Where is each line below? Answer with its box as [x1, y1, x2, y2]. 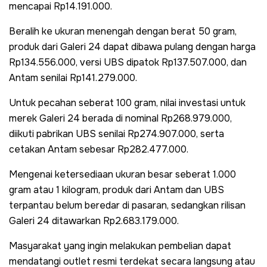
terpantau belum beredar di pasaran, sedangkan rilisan [9, 198, 246, 212]
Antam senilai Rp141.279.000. [9, 71, 137, 84]
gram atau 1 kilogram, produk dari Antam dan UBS [9, 183, 224, 196]
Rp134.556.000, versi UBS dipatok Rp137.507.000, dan [9, 55, 247, 69]
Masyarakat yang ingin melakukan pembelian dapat [9, 239, 231, 252]
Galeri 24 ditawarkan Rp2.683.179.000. [9, 214, 179, 227]
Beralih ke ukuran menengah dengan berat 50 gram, [9, 24, 237, 38]
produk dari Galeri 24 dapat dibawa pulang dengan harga [9, 40, 256, 53]
